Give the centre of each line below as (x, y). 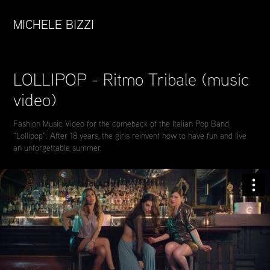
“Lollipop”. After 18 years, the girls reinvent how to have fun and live (130, 135)
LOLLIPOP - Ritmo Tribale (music (132, 79)
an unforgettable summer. (58, 147)
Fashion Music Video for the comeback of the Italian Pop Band (121, 123)
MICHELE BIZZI (54, 24)
